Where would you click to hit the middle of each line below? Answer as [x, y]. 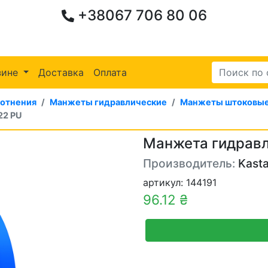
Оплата [110, 72]
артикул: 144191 [180, 182]
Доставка [61, 72]
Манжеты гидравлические [108, 102]
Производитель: [191, 163]
